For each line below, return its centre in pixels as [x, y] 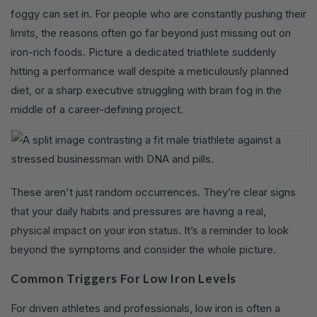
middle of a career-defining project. [97, 109]
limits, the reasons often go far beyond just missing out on [151, 33]
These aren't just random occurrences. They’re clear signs [153, 192]
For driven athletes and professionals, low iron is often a [145, 308]
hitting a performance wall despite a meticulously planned [150, 71]
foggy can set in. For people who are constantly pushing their [158, 13]
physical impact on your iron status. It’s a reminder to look [150, 230]
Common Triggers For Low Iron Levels [123, 278]
